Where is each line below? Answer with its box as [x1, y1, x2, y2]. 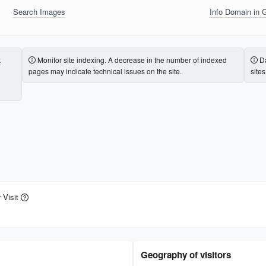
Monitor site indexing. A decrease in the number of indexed [37, 54, 227, 65]
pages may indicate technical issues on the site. [28, 65, 182, 76]
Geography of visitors [141, 248, 231, 262]
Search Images [13, 5, 65, 17]
